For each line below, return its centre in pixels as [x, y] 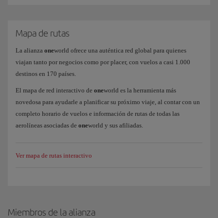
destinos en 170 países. [46, 74]
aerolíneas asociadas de [47, 125]
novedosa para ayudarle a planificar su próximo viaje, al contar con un [108, 102]
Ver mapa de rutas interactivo [54, 155]
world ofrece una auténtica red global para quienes [120, 50]
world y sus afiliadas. [116, 125]
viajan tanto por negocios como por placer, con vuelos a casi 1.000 [103, 62]
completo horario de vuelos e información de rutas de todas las [98, 114]
